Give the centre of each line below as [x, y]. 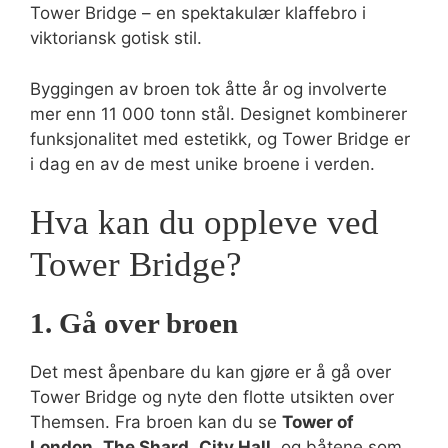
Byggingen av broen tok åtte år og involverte [208, 88]
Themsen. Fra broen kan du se [156, 422]
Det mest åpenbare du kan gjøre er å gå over [210, 372]
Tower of [318, 422]
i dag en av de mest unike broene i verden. [202, 163]
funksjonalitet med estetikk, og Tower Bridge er [220, 138]
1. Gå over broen [134, 323]
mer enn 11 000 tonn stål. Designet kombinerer [218, 113]
